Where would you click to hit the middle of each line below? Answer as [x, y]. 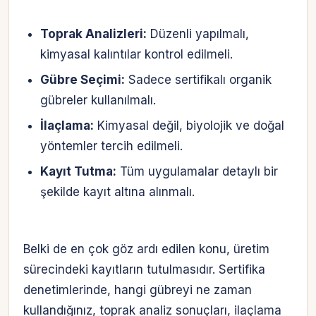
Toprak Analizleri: [93, 34]
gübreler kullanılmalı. [98, 101]
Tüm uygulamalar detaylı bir [197, 171]
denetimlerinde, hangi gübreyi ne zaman [138, 290]
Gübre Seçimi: [82, 80]
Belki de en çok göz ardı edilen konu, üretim [146, 249]
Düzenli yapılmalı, [197, 34]
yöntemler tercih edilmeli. [111, 146]
